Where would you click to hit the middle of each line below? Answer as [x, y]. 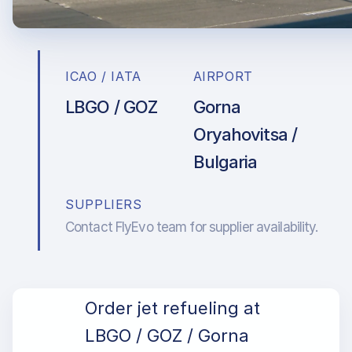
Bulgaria [225, 162]
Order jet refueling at [172, 308]
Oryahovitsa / [245, 134]
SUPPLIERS [104, 204]
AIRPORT [223, 76]
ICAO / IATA [104, 76]
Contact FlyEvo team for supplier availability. [192, 227]
